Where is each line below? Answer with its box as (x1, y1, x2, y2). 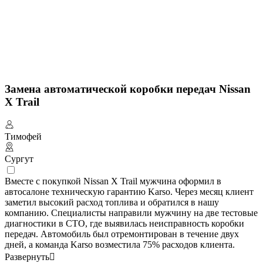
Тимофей (5, 131, 42, 141)
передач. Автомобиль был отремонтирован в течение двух (5, 229, 239, 239)
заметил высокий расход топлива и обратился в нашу (5, 197, 219, 207)
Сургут (5, 154, 33, 164)
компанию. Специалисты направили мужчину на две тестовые (5, 208, 258, 218)
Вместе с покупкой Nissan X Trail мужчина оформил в (5, 176, 221, 186)
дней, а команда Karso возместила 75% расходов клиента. (5, 240, 235, 249)
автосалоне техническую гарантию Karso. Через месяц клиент (5, 187, 254, 197)
